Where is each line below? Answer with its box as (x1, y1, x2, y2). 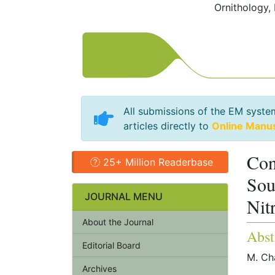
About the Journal (82, 217, 153, 227)
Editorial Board (82, 240, 141, 250)
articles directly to (123, 120, 212, 132)
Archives (82, 263, 117, 274)
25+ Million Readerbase (99, 156, 213, 168)
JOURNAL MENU (85, 190, 163, 203)
